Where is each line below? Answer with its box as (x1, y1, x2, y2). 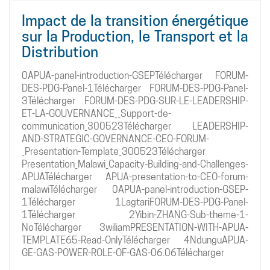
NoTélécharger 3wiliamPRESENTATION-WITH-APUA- (22, 221, 248, 233)
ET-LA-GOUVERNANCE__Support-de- (22, 107, 171, 119)
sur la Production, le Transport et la (22, 27, 248, 45)
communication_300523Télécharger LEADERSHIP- (22, 120, 248, 132)
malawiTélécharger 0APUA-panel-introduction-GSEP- (22, 183, 248, 195)
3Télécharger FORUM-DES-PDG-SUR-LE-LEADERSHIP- (22, 95, 248, 107)
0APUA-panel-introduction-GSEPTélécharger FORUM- (22, 69, 248, 81)
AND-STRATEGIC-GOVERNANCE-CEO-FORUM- (22, 133, 209, 145)
